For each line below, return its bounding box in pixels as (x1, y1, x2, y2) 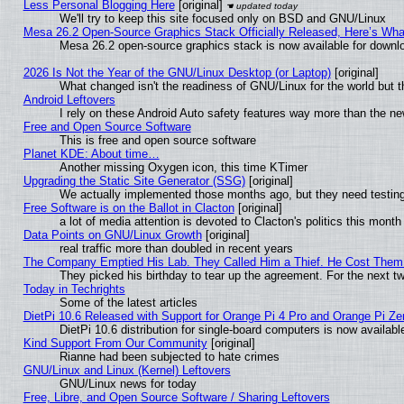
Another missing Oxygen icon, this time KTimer (59, 161, 308, 175)
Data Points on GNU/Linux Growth (23, 228, 202, 243)
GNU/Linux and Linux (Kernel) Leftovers (23, 363, 231, 378)
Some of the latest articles (59, 296, 197, 310)
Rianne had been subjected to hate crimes (59, 350, 280, 364)
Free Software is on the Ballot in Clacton (23, 201, 234, 216)
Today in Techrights (23, 282, 125, 297)
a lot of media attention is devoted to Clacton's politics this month (59, 215, 401, 229)
